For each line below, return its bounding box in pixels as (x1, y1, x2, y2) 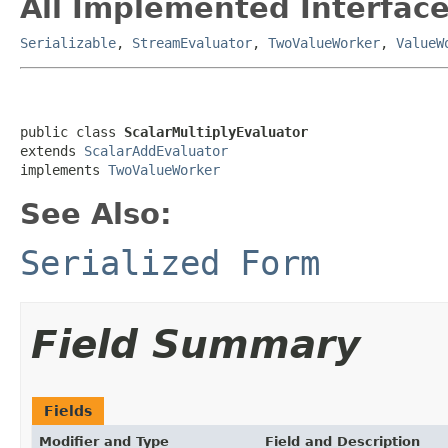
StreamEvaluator (132, 34, 252, 51)
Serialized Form (20, 242, 320, 283)
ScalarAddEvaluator (84, 142, 228, 159)
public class (20, 123, 124, 140)
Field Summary (31, 321, 360, 367)
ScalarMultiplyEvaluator (124, 123, 308, 140)
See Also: (20, 196, 172, 231)
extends (20, 142, 84, 159)
